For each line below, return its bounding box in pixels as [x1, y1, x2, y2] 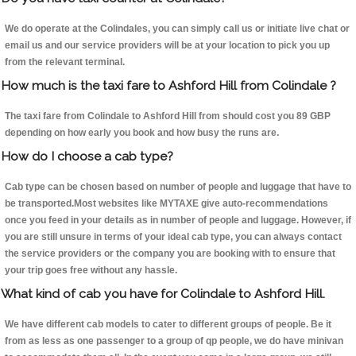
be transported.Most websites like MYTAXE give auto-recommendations [5, 198, 328, 210]
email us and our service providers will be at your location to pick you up [5, 40, 330, 52]
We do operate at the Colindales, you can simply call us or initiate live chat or [5, 23, 350, 35]
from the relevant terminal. [5, 56, 125, 68]
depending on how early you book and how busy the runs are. [5, 127, 279, 139]
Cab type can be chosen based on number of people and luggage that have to [5, 181, 351, 193]
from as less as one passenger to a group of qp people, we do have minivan [5, 335, 343, 347]
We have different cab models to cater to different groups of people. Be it [5, 319, 331, 331]
